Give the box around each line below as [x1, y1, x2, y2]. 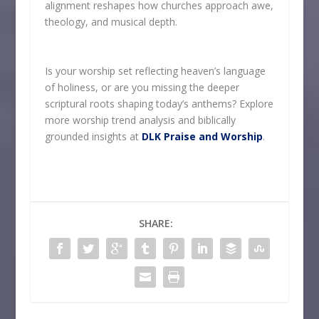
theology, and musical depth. [44, 15, 177, 29]
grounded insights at [44, 129, 142, 143]
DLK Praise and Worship [141, 129, 263, 143]
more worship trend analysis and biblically [44, 113, 236, 127]
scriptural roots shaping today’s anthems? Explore [44, 96, 273, 110]
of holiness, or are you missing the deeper [44, 80, 239, 94]
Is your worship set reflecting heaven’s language [44, 63, 266, 78]
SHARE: [138, 216, 173, 230]
